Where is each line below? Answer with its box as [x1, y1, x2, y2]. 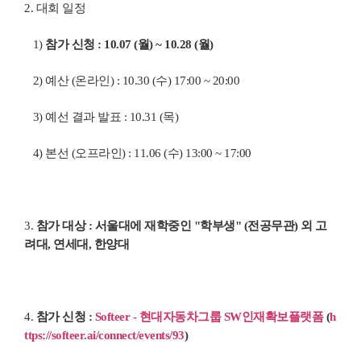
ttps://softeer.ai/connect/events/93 [24, 328, 185, 342]
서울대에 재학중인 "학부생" [94, 218, 241, 232]
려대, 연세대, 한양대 [24, 237, 129, 251]
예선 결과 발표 [45, 110, 121, 123]
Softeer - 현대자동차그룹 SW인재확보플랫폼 [94, 309, 323, 323]
